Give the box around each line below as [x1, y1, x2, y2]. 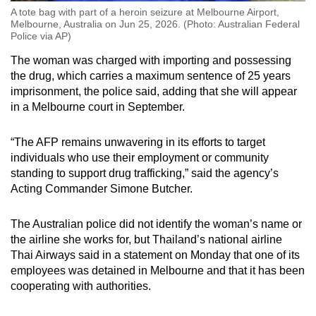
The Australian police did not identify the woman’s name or [11, 218, 302, 231]
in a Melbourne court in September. [11, 101, 185, 114]
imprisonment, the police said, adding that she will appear [11, 85, 297, 98]
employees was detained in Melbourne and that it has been [11, 265, 305, 277]
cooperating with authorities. [11, 280, 151, 293]
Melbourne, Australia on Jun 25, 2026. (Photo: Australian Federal [11, 18, 300, 30]
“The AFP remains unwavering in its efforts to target [11, 136, 265, 149]
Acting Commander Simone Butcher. [11, 183, 193, 195]
